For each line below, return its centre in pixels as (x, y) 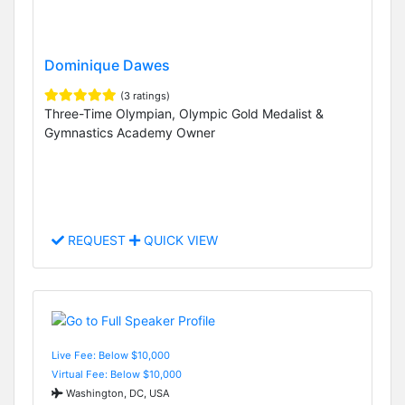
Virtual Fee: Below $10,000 (117, 374)
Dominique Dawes (107, 65)
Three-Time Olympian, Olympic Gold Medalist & (184, 113)
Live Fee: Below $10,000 (111, 355)
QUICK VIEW (179, 240)
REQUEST (97, 240)
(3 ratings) (145, 95)
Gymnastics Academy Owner (130, 132)
